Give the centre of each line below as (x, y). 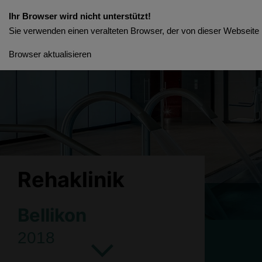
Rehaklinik (71, 179)
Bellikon (52, 215)
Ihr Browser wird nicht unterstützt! (80, 16)
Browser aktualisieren (50, 54)
